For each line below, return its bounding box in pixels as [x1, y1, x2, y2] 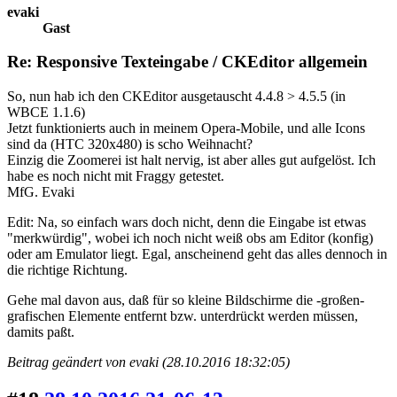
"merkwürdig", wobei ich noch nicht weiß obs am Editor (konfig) [7, 230, 373, 246]
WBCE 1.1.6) [7, 105, 85, 121]
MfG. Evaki [7, 184, 74, 200]
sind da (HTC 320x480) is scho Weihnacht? [7, 136, 253, 152]
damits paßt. [7, 324, 74, 340]
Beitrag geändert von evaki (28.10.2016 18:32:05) [7, 354, 290, 370]
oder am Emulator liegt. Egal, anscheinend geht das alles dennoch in [7, 246, 387, 262]
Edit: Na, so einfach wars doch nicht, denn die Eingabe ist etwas [7, 214, 366, 230]
